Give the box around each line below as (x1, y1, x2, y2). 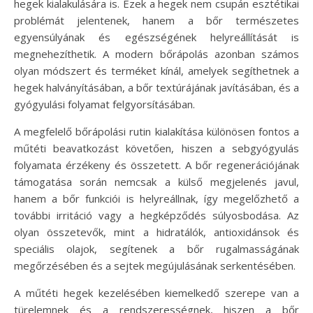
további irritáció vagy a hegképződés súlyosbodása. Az (14, 208, 299, 223)
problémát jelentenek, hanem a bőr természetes (14, 13, 299, 28)
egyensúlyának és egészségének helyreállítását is (14, 30, 299, 45)
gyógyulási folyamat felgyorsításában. (14, 97, 195, 112)
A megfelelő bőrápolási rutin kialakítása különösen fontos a (14, 124, 299, 139)
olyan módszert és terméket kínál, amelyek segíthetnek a (14, 64, 299, 78)
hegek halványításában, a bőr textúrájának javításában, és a (14, 80, 299, 95)
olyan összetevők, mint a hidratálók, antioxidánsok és (14, 225, 299, 240)
